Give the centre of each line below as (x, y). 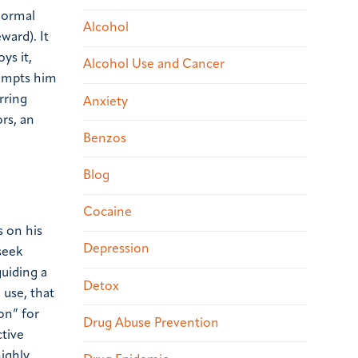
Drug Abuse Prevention (151, 323)
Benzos (105, 139)
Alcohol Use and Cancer (154, 65)
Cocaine (107, 213)
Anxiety (105, 102)
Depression (116, 250)
